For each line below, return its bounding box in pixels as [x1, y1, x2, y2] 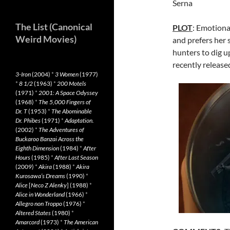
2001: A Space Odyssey [39, 89, 98, 97]
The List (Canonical [15, 21, 92, 32]
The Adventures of [39, 126, 84, 133]
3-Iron [15, 70, 31, 78]
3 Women [55, 70, 79, 78]
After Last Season [54, 154, 98, 161]
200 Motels [57, 80, 86, 87]
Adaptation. [65, 117, 94, 124]
